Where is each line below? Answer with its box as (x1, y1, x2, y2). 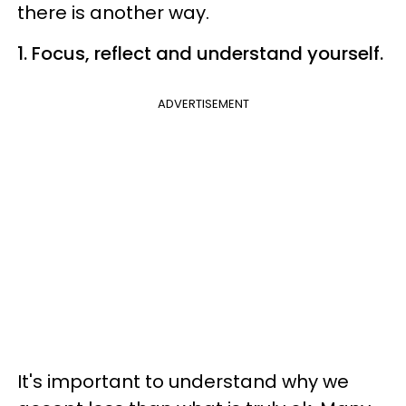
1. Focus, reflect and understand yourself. (17, 40, 383, 66)
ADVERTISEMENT (157, 94, 249, 112)
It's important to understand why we (17, 368, 349, 394)
